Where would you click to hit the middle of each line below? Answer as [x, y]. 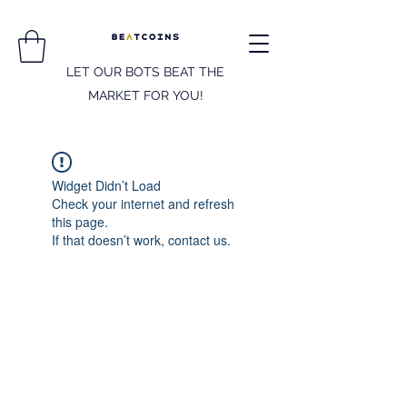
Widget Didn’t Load [106, 185]
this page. [80, 221]
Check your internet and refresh [143, 203]
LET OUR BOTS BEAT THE [145, 71]
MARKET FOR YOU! [145, 95]
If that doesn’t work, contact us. [141, 239]
